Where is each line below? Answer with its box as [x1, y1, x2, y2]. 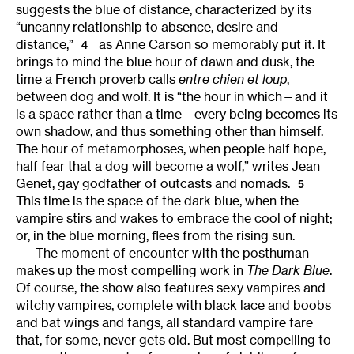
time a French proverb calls [16, 70, 179, 87]
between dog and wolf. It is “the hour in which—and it [16, 88, 328, 104]
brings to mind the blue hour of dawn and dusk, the [16, 53, 314, 70]
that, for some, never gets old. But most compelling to [16, 332, 331, 348]
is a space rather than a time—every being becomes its [16, 105, 337, 122]
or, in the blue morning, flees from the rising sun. [16, 228, 295, 244]
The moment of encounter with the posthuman [36, 245, 309, 262]
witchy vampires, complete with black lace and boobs [16, 297, 331, 314]
